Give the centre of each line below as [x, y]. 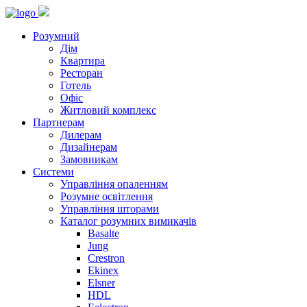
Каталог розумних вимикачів [128, 221]
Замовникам [89, 159]
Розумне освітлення [107, 196]
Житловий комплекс [108, 110]
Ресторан [82, 73]
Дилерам [81, 135]
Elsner [101, 283]
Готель [76, 85]
